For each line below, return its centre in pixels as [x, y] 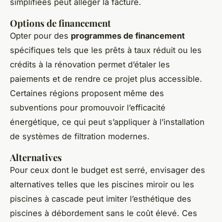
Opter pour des [40, 35]
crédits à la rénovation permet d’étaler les [90, 64]
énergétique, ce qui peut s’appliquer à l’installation [107, 122]
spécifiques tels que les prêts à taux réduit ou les [106, 50]
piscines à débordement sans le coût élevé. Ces [104, 213]
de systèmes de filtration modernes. [80, 136]
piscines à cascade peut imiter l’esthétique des [101, 198]
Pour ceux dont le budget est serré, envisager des [108, 170]
